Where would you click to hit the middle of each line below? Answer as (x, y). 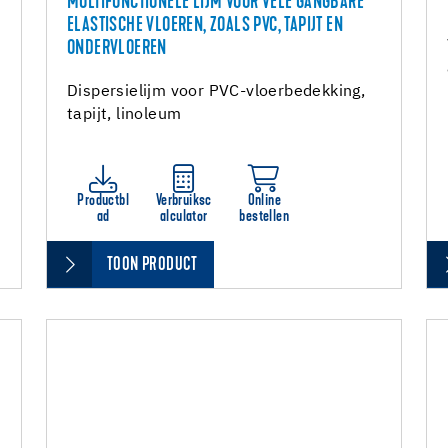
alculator (183, 217)
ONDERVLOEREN (117, 49)
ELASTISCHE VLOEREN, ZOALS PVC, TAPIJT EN (205, 26)
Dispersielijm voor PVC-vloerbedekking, (216, 92)
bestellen (264, 217)
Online (264, 201)
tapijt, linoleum (124, 115)
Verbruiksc (183, 201)
